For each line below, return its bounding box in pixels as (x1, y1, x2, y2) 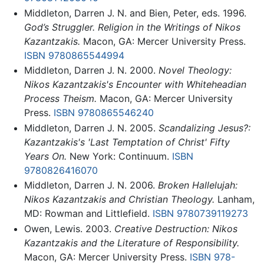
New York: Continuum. (66, 150, 172, 162)
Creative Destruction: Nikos (114, 223, 237, 235)
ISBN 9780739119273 (152, 207, 248, 220)
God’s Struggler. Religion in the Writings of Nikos (24, 21, 240, 33)
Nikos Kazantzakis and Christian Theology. (24, 193, 214, 206)
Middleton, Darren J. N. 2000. (24, 64, 159, 77)
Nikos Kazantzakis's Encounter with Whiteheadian (24, 78, 246, 91)
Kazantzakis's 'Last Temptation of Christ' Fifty (24, 136, 230, 148)
